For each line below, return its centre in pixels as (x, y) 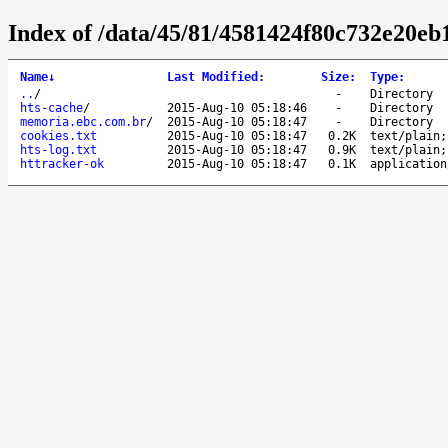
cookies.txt (58, 135)
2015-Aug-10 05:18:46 (237, 107)
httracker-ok (62, 163)
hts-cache (51, 107)
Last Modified (212, 76)
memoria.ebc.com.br (83, 121)
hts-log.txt (58, 149)
